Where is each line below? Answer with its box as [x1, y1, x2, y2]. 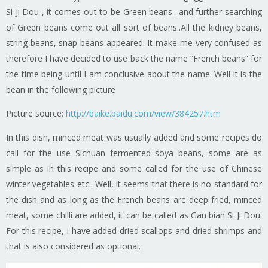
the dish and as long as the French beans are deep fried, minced [6, 193, 262, 205]
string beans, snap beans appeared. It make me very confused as [6, 36, 262, 48]
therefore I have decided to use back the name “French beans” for [6, 52, 262, 64]
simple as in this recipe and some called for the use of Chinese [6, 162, 262, 174]
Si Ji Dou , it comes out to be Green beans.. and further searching [6, 5, 262, 17]
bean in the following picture [6, 83, 115, 95]
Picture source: [6, 107, 66, 119]
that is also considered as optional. [6, 240, 141, 252]
